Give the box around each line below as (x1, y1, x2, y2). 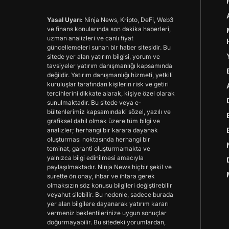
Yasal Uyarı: (47, 15, 83, 24)
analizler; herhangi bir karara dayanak (47, 126, 158, 134)
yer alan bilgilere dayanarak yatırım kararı (47, 199, 169, 208)
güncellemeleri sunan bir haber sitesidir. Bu (47, 43, 171, 51)
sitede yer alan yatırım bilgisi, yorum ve (47, 52, 160, 60)
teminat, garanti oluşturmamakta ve (47, 144, 150, 152)
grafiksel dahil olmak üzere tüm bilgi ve (47, 117, 160, 125)
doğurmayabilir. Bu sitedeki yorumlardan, (47, 218, 166, 226)
